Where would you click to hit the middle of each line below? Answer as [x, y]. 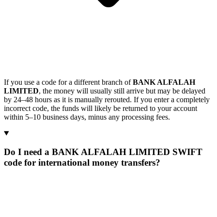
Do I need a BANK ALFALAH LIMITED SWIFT [103, 152]
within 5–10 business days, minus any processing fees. [87, 117]
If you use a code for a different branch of [68, 82]
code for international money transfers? [82, 163]
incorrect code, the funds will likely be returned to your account [101, 108]
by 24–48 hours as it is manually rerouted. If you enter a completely [107, 99]
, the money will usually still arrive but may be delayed [122, 91]
